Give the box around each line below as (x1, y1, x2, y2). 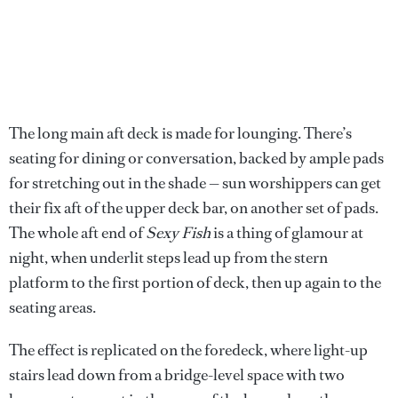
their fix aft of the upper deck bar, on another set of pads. (9, 196, 378, 219)
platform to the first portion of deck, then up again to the (9, 271, 381, 293)
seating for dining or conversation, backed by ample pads (9, 147, 384, 169)
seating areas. (9, 296, 96, 318)
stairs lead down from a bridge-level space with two (9, 363, 345, 386)
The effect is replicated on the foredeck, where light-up (9, 338, 368, 361)
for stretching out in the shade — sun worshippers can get (9, 171, 381, 194)
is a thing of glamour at (211, 221, 363, 243)
